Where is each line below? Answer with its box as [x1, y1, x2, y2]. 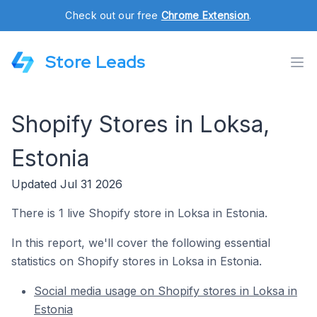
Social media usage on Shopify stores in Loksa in [34, 284, 297, 298]
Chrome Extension [161, 9, 250, 21]
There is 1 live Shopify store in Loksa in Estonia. [11, 206, 267, 220]
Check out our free [65, 9, 161, 21]
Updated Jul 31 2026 [11, 177, 122, 191]
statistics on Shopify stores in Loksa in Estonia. [11, 254, 262, 268]
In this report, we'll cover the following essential [11, 236, 270, 250]
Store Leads [45, 51, 145, 73]
